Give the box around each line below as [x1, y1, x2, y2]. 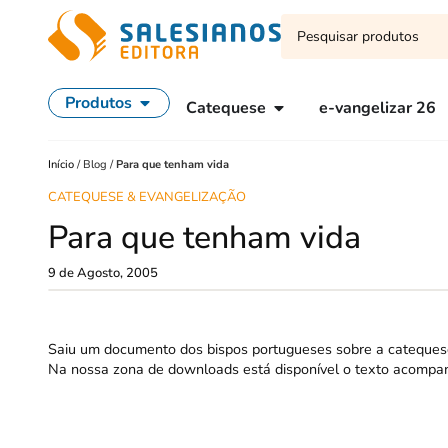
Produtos [65, 92, 132, 114]
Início [48, 157, 77, 172]
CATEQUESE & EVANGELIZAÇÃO [48, 188, 246, 206]
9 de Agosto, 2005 [48, 264, 158, 283]
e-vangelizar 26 [319, 97, 436, 119]
